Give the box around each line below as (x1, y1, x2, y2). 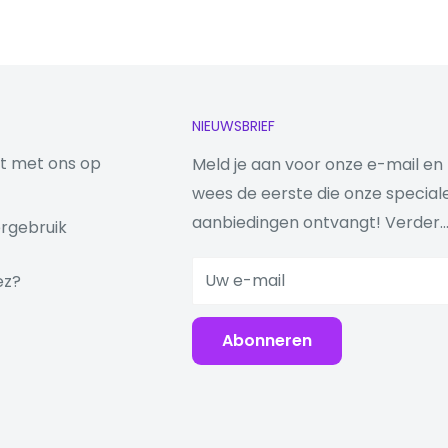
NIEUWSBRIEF (192, 116, 275, 136)
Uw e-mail (205, 268, 285, 292)
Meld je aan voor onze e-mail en (192, 152, 443, 176)
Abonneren (222, 328, 312, 352)
